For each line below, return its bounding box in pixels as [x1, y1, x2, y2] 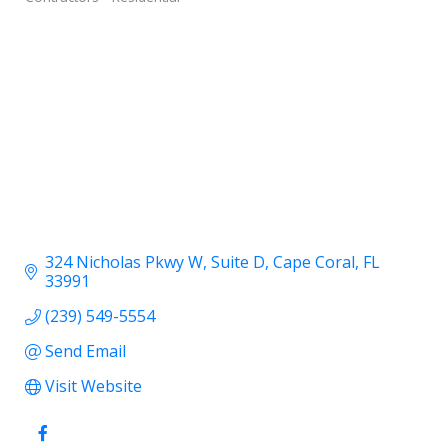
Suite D [211, 251, 265, 274]
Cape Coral [273, 251, 355, 274]
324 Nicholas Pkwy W [45, 251, 203, 274]
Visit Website [45, 375, 142, 398]
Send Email [45, 340, 126, 363]
